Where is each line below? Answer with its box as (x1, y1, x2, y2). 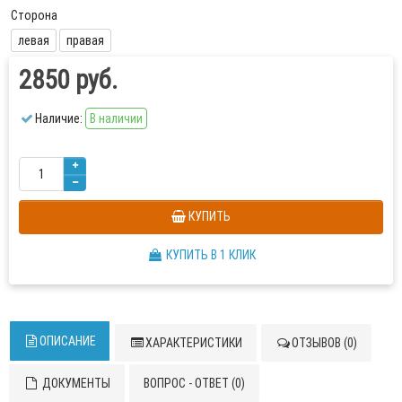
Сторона (11, 6, 57, 23)
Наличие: (35, 109, 83, 127)
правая (66, 31, 104, 48)
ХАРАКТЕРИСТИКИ (145, 334, 242, 351)
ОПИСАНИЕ (39, 332, 96, 349)
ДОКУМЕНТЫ (39, 374, 110, 391)
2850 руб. (19, 63, 118, 96)
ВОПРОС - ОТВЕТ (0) (144, 374, 245, 391)
